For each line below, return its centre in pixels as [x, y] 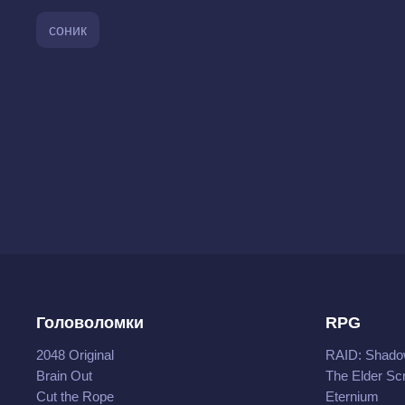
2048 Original [75, 355]
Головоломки [90, 323]
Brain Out [64, 376]
